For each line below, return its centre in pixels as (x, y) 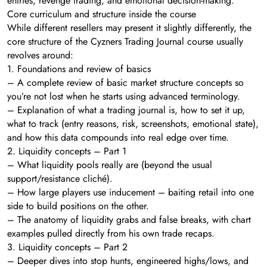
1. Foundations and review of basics (79, 69)
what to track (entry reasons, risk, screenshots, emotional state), (133, 123)
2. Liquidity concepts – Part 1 (67, 151)
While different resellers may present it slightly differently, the (129, 27)
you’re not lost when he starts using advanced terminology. (124, 96)
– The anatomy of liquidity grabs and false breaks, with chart (129, 219)
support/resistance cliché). (60, 178)
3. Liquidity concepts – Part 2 (67, 247)
